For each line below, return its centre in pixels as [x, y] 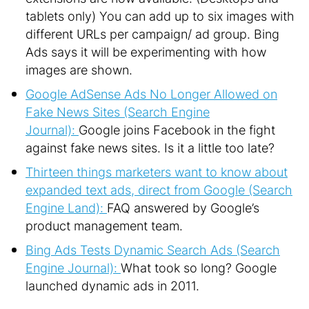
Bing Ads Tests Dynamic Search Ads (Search [153, 250]
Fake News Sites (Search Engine [118, 112]
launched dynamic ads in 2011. [112, 286]
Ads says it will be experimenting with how [146, 52]
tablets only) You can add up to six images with [160, 16]
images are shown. [79, 70]
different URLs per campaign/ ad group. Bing [152, 34]
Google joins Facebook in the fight [177, 130]
